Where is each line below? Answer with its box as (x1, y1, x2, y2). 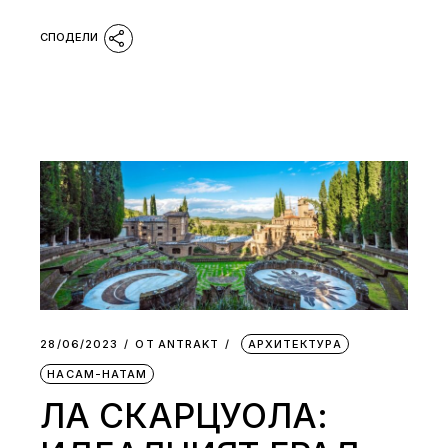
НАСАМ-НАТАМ (47, 367, 148, 382)
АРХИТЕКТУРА (247, 337, 342, 352)
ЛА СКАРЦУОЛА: (40, 395, 329, 437)
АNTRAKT (157, 337, 220, 352)
